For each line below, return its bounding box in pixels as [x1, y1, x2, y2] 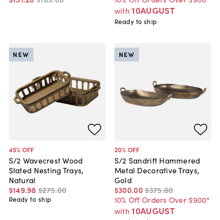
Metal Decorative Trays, [114, 164, 200, 175]
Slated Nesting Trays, [8, 164, 84, 175]
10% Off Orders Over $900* [114, 193, 210, 205]
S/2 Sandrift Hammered [114, 154, 200, 165]
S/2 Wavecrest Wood [8, 154, 83, 165]
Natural [8, 174, 36, 185]
